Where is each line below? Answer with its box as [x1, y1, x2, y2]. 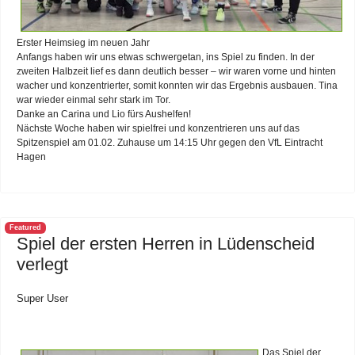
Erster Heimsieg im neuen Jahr [17, 36, 150, 48]
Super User [17, 292, 68, 304]
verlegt [17, 254, 68, 274]
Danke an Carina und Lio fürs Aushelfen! [17, 108, 191, 120]
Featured [9, 223, 41, 231]
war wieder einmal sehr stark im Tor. [17, 94, 170, 105]
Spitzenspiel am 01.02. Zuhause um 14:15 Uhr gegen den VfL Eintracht [17, 136, 323, 148]
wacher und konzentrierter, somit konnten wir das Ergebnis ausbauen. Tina [17, 79, 338, 91]
